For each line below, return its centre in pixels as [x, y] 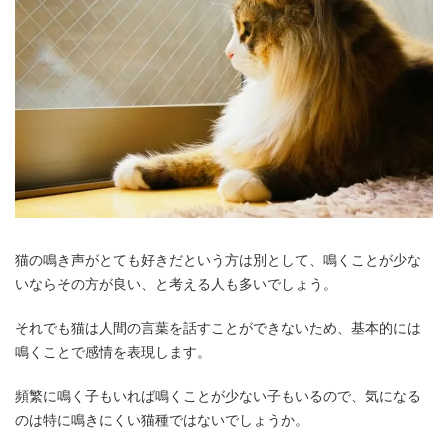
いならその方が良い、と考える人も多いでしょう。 [176, 283]
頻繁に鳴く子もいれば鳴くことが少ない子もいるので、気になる [218, 395]
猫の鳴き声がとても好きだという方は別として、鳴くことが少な [218, 259]
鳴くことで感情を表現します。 [113, 351]
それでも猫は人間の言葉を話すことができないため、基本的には [218, 327]
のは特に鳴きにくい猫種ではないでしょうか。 [162, 419]
